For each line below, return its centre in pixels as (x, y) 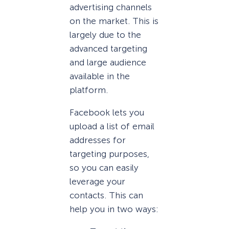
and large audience (108, 62)
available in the (100, 76)
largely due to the (105, 35)
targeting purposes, (109, 154)
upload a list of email (112, 127)
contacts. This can (106, 196)
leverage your (97, 182)
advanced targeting (108, 48)
